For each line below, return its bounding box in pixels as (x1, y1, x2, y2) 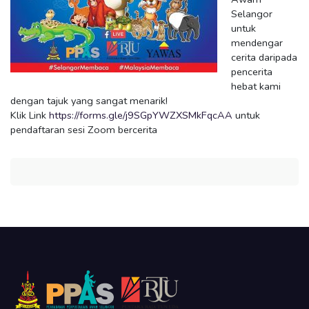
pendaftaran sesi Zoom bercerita (10, 122, 157, 137)
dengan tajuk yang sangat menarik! (10, 93, 168, 108)
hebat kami (231, 79, 281, 93)
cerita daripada (231, 50, 297, 64)
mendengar (231, 35, 283, 50)
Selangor (231, 6, 272, 21)
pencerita (231, 64, 272, 79)
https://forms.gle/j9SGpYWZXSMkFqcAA (49, 108, 232, 122)
